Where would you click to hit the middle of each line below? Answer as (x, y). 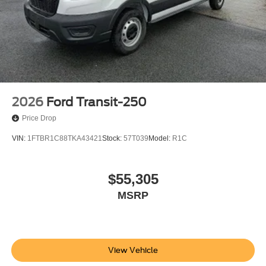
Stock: (113, 138)
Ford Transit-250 (96, 102)
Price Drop (39, 118)
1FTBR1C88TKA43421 (65, 138)
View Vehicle (133, 250)
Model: (160, 138)
